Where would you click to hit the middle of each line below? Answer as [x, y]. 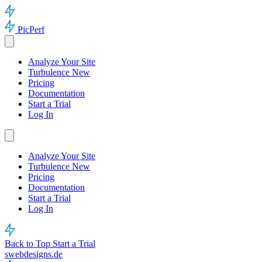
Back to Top [29, 244]
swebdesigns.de [34, 254]
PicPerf [31, 30]
